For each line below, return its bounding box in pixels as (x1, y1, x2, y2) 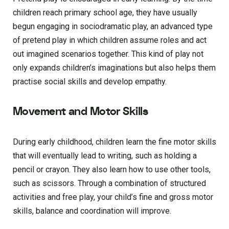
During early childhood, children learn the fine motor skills (13, 137, 216, 147)
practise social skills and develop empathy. (13, 77, 167, 87)
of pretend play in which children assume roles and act (13, 35, 207, 45)
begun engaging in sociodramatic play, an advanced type (13, 21, 213, 32)
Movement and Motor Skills (13, 104, 148, 120)
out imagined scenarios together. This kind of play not (13, 49, 203, 59)
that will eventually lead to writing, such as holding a (13, 151, 197, 161)
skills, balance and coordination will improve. (13, 206, 171, 216)
